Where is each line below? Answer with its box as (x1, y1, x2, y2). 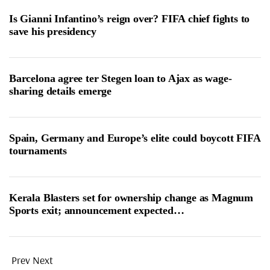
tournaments (9, 144, 67, 157)
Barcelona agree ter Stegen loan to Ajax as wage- (9, 72, 232, 84)
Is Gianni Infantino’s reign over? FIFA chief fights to (9, 12, 250, 25)
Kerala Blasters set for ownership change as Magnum (9, 191, 254, 204)
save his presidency (9, 25, 96, 37)
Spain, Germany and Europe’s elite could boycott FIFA (9, 131, 260, 144)
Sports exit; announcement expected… (9, 204, 184, 216)
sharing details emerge (9, 84, 112, 97)
